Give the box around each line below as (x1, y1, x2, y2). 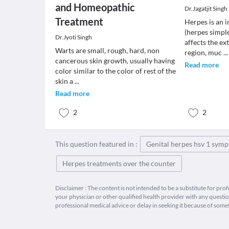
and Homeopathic (55, 1, 135, 13)
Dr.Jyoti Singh (55, 33, 92, 41)
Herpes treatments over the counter (62, 159, 176, 168)
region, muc (185, 48, 224, 57)
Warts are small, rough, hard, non (55, 46, 159, 55)
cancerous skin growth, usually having (55, 56, 175, 65)
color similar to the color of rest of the (55, 66, 176, 75)
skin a (55, 77, 75, 85)
